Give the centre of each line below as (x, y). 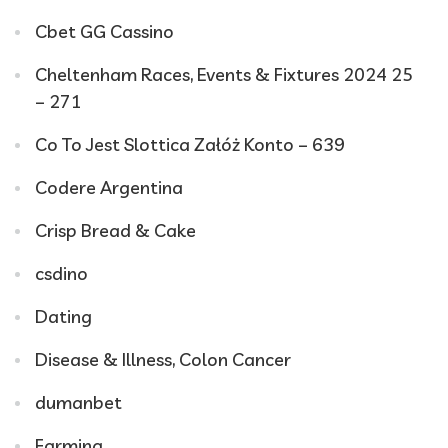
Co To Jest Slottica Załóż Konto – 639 (190, 144)
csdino (61, 273)
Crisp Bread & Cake (115, 230)
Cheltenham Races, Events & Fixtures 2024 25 (224, 74)
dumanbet (78, 402)
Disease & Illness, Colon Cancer (163, 359)
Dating (63, 316)
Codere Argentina (109, 187)
